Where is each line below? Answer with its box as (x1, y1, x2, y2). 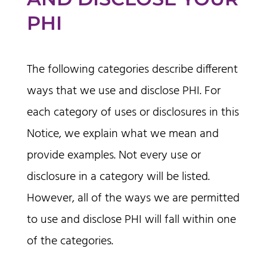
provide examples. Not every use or (26, 146, 201, 166)
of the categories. (26, 232, 113, 252)
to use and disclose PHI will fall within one (26, 210, 236, 230)
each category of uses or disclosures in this (26, 103, 239, 123)
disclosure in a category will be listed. (26, 167, 210, 187)
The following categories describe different (26, 60, 238, 80)
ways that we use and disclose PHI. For (26, 82, 221, 101)
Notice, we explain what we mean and (26, 125, 219, 144)
